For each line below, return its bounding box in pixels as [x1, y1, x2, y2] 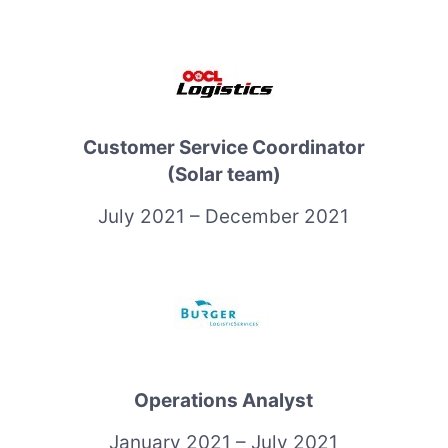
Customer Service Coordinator [82, 135, 365, 159]
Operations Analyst [134, 388, 314, 412]
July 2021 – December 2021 [98, 204, 350, 228]
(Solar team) [166, 162, 281, 186]
